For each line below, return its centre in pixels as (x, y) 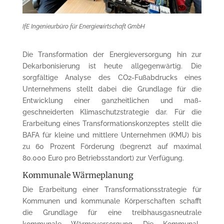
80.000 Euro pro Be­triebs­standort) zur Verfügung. (103, 158)
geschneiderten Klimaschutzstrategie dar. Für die (112, 112)
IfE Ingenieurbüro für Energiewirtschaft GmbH (83, 26)
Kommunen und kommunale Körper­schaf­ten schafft (112, 201)
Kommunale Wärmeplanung (78, 175)
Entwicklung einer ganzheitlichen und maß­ (112, 100)
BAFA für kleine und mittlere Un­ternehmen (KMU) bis (112, 135)
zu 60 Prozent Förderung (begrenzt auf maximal (112, 146)
